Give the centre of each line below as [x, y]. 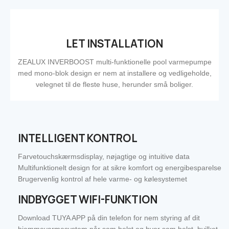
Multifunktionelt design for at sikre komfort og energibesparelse [120, 168]
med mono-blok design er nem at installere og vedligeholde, [114, 73]
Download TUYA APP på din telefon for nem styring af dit [109, 218]
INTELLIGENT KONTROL [78, 139]
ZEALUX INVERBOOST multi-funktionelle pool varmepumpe [114, 62]
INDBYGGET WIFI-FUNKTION [88, 200]
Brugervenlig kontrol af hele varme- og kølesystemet [103, 179]
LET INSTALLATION [114, 44]
